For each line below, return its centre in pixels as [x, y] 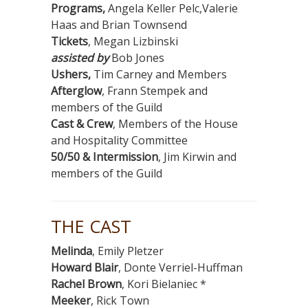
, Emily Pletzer [128, 251]
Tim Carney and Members [159, 75]
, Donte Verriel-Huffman [180, 268]
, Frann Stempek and [155, 91]
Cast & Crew [82, 124]
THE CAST [91, 227]
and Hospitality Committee [119, 141]
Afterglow [76, 91]
